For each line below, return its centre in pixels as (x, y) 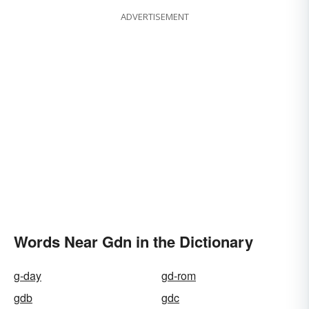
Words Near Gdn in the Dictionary (133, 242)
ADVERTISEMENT (154, 17)
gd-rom (179, 276)
